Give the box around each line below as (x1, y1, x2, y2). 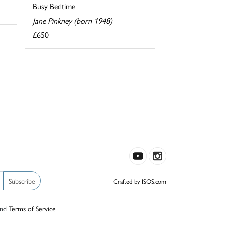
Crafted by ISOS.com (113, 176, 166, 186)
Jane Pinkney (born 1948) (32, 14, 113, 26)
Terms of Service (9, 203, 56, 214)
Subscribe (9, 175, 35, 186)
